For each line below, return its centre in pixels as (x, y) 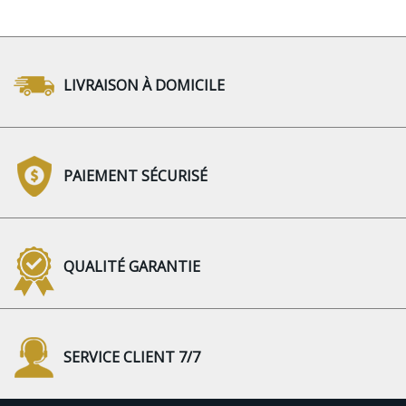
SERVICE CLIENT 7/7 (132, 358)
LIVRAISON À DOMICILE (144, 86)
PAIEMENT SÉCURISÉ (135, 176)
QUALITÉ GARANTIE (132, 267)
